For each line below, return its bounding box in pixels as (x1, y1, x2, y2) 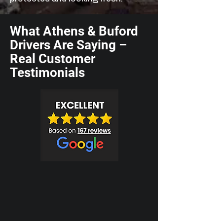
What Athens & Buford (10, 24, 138, 38)
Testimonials (10, 65, 85, 80)
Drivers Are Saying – (10, 37, 127, 52)
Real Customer (10, 51, 95, 66)
